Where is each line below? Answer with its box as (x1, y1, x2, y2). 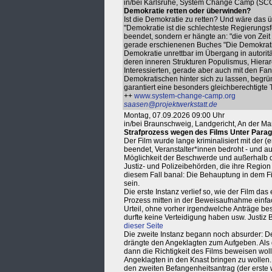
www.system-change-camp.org (134, 92, 236, 100)
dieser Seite (124, 222, 163, 230)
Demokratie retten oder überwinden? (124, 7, 251, 15)
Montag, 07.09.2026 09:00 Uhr (124, 111, 225, 120)
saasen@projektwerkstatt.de (124, 100, 217, 109)
